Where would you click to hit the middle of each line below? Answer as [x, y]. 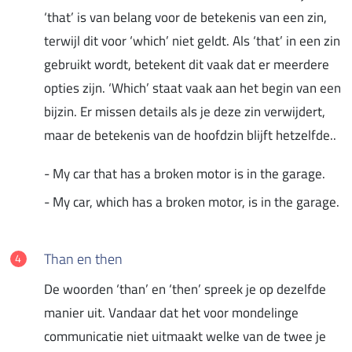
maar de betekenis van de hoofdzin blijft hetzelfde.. [190, 135]
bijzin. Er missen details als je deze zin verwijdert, [185, 111]
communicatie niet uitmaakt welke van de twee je [185, 336]
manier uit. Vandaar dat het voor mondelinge [171, 312]
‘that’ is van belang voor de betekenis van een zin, [185, 17]
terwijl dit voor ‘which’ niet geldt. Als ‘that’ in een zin [192, 40]
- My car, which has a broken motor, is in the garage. [192, 202]
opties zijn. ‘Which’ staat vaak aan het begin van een [192, 88]
